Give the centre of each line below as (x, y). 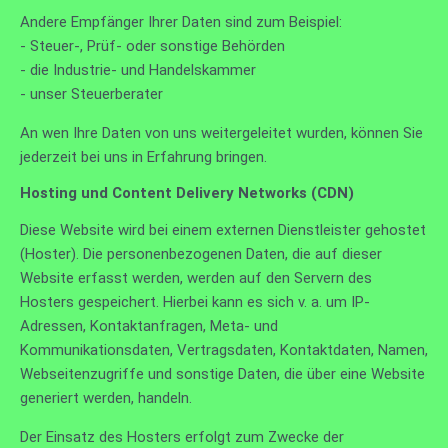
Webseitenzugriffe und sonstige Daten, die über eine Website (222, 373)
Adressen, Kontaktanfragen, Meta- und (149, 325)
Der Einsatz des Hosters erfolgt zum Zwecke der (182, 436)
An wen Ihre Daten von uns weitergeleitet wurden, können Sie (221, 132)
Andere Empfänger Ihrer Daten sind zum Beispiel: (181, 21)
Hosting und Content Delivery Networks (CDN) (187, 192)
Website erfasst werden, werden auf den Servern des (196, 277)
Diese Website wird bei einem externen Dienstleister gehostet (223, 229)
